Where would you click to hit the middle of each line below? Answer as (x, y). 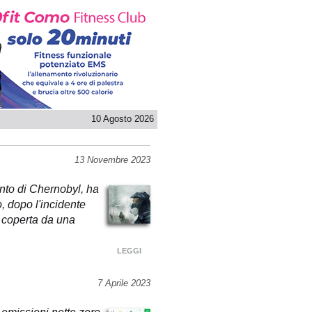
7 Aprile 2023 (124, 283)
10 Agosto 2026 (123, 119)
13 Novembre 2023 (112, 160)
